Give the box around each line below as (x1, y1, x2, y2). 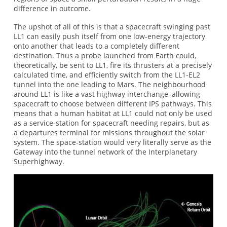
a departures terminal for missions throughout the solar (13, 127, 205, 137)
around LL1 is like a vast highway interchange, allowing (13, 89, 200, 99)
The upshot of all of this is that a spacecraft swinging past (13, 21, 210, 31)
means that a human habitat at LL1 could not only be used (13, 108, 212, 118)
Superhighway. (13, 156, 64, 166)
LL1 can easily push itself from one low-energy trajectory (13, 31, 205, 41)
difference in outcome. (13, 4, 91, 14)
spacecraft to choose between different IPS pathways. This (13, 98, 212, 108)
